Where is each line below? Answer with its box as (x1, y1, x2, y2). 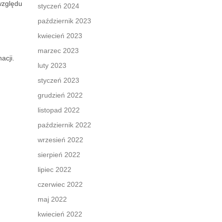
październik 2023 (38, 17, 91, 25)
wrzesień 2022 (38, 136, 83, 144)
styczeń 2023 (38, 76, 79, 84)
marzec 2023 (38, 47, 79, 55)
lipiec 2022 (38, 166, 71, 173)
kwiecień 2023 (38, 32, 82, 40)
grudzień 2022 (38, 91, 83, 99)
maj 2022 (38, 195, 67, 203)
